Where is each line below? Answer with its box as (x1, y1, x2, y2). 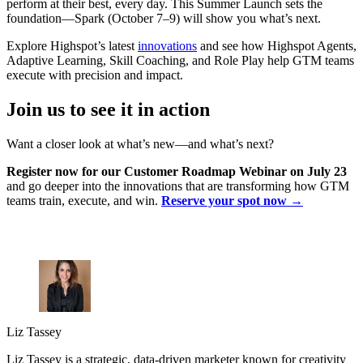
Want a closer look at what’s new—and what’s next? (6, 137, 274, 152)
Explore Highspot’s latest (6, 39, 138, 53)
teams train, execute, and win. (6, 194, 161, 208)
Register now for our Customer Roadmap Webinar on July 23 (6, 164, 347, 179)
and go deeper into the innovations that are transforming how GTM (6, 179, 349, 194)
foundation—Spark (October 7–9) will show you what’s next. (6, 11, 321, 26)
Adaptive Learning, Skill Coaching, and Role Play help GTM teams (6, 53, 354, 68)
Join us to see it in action (6, 99, 210, 121)
